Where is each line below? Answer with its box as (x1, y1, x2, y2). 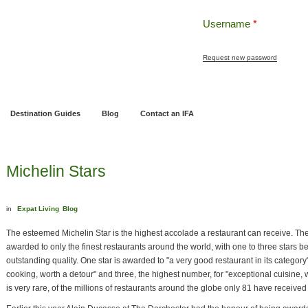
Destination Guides (10, 109, 80, 118)
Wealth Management (153, 83, 227, 91)
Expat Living (17, 205, 59, 212)
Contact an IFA (140, 109, 194, 118)
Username (203, 18, 253, 30)
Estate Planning (237, 83, 294, 91)
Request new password (203, 54, 277, 61)
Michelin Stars (6, 162, 106, 180)
